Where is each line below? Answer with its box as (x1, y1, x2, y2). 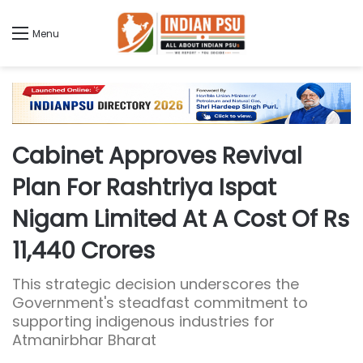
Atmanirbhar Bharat (12, 330, 156, 351)
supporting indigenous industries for (12, 311, 275, 332)
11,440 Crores (12, 235, 155, 267)
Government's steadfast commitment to (12, 293, 308, 314)
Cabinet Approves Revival (12, 140, 302, 173)
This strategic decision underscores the (12, 274, 299, 295)
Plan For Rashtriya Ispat (12, 172, 276, 204)
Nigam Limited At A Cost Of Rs (12, 203, 349, 236)
